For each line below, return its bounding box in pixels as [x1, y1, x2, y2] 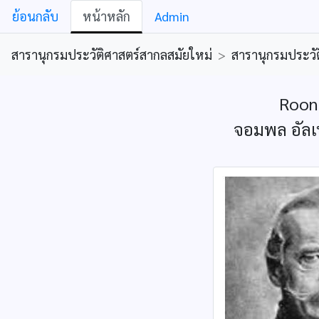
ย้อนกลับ [12, 8, 58, 24]
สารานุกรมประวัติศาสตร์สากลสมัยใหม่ [11, 46, 212, 63]
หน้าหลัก [83, 8, 130, 24]
